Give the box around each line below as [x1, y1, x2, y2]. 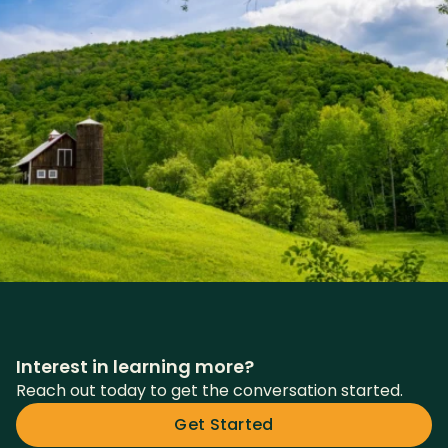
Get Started [174, 412, 274, 436]
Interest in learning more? [16, 353, 254, 379]
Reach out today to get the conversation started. [16, 378, 403, 402]
